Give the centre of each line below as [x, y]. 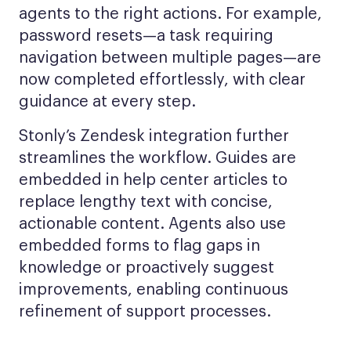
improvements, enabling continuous [154, 290]
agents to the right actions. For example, [170, 14]
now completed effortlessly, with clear [162, 80]
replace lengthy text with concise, [146, 202]
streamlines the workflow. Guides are [157, 158]
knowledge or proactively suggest [147, 268]
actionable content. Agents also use [152, 224]
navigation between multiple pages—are [170, 58]
